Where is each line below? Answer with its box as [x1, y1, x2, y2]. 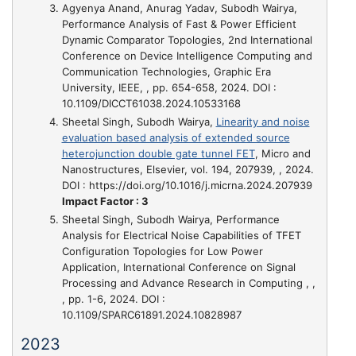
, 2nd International [221, 33, 312, 46]
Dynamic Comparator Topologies [61, 33, 222, 46]
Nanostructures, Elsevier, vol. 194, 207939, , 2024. [61, 162, 314, 176]
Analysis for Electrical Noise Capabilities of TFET [61, 229, 301, 242]
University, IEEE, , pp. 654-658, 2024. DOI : [61, 80, 277, 94]
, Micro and [254, 146, 311, 160]
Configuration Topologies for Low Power [61, 245, 263, 257]
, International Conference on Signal [116, 261, 296, 273]
